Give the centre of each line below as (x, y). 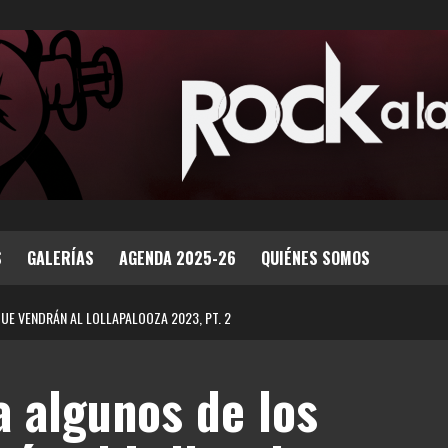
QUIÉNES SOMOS (315, 258)
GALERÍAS (60, 258)
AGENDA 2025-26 (177, 258)
